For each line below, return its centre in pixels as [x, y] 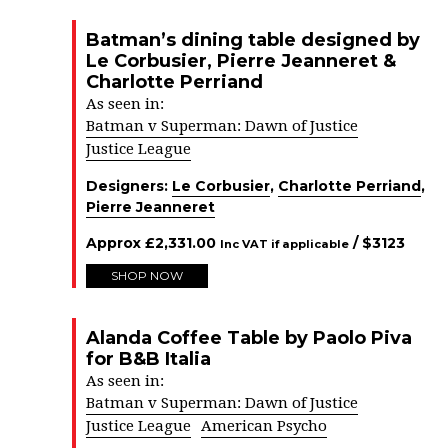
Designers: [129, 186]
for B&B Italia [148, 359]
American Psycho [264, 426]
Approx [115, 243]
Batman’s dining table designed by [253, 40]
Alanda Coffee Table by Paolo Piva [249, 338]
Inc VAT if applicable [284, 244]
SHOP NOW [147, 275]
